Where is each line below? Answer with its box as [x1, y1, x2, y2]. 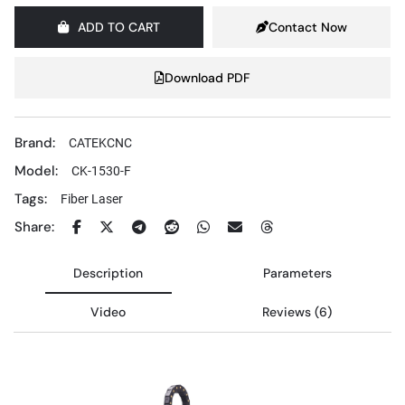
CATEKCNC [68, 135, 132, 150]
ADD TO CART [77, 18, 160, 35]
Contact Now [268, 18, 348, 35]
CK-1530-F [71, 163, 131, 178]
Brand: [14, 133, 55, 152]
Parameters [262, 264, 332, 281]
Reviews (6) [315, 303, 332, 320]
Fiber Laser [60, 191, 123, 206]
